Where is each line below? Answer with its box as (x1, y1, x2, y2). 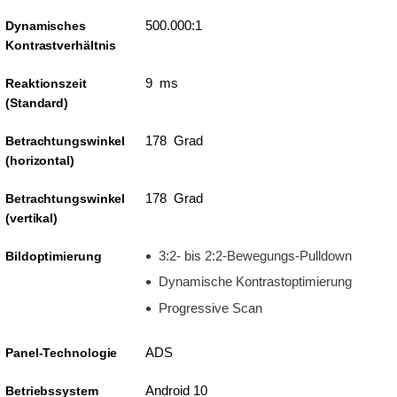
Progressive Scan (158, 300, 262, 315)
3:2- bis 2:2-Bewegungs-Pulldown (158, 247, 352, 263)
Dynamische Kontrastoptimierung (158, 274, 352, 289)
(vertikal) (5, 210, 58, 225)
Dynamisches (5, 18, 86, 33)
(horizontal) (5, 152, 74, 167)
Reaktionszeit (5, 75, 87, 90)
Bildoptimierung (5, 248, 102, 263)
